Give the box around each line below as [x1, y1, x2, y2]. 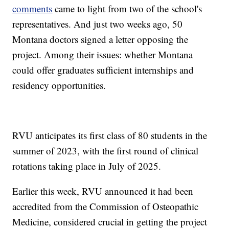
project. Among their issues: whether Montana [12, 48, 193, 61]
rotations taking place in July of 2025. [12, 159, 162, 172]
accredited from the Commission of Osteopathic [12, 199, 199, 213]
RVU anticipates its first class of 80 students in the [12, 128, 208, 142]
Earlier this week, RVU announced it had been [12, 184, 194, 197]
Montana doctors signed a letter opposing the [12, 32, 189, 45]
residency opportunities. [12, 78, 106, 91]
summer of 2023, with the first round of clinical [12, 144, 199, 157]
